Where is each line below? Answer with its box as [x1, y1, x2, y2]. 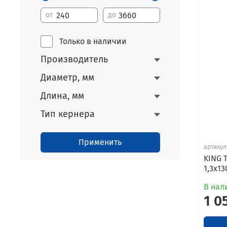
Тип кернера [41, 108, 95, 120]
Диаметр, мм [41, 72, 94, 84]
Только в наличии [59, 36, 127, 47]
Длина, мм [41, 90, 84, 102]
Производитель [41, 54, 108, 65]
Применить [79, 137, 122, 147]
